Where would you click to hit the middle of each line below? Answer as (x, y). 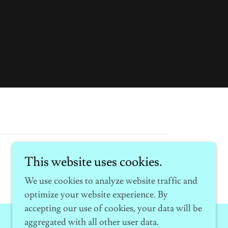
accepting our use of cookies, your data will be (113, 208)
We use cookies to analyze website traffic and (111, 181)
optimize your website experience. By (96, 195)
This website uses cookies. (93, 162)
